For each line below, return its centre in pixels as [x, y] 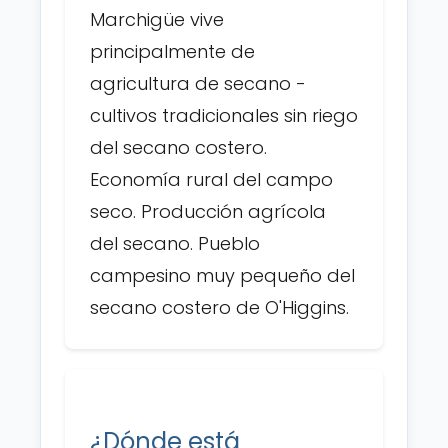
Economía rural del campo [211, 179]
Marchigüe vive [157, 19]
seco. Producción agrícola [208, 211]
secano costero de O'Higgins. [219, 307]
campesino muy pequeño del [222, 275]
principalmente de [172, 51]
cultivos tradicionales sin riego [224, 115]
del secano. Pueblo [175, 243]
